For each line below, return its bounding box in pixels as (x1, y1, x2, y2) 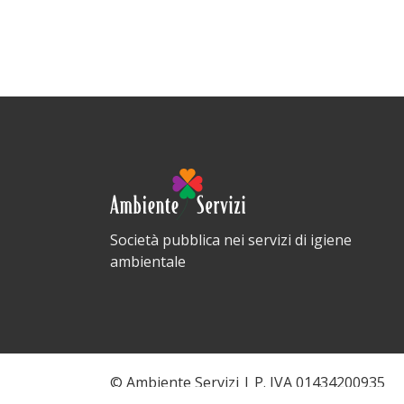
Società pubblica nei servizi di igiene (110, 230, 352, 250)
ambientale (110, 252, 186, 271)
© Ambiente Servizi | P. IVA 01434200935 (110, 372, 385, 392)
